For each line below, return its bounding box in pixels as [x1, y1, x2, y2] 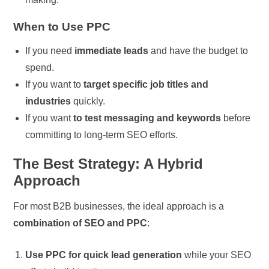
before [221, 112, 251, 123]
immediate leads [74, 45, 149, 56]
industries [25, 95, 71, 106]
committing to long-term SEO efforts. [25, 129, 178, 140]
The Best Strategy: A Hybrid [13, 155, 204, 172]
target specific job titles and [83, 79, 209, 89]
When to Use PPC [13, 20, 111, 33]
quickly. [71, 95, 106, 106]
